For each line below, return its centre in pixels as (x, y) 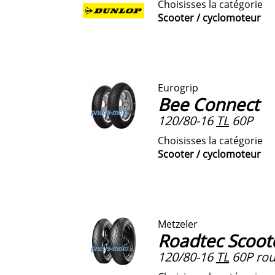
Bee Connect (208, 104)
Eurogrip (178, 87)
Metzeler (178, 224)
